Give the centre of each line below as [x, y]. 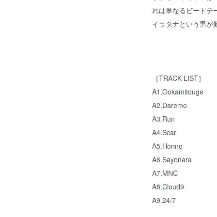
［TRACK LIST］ [178, 78]
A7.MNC [165, 173]
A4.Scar [164, 132]
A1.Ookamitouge [178, 92]
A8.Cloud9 [168, 186]
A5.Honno [167, 146]
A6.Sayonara [172, 159]
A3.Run [163, 119]
